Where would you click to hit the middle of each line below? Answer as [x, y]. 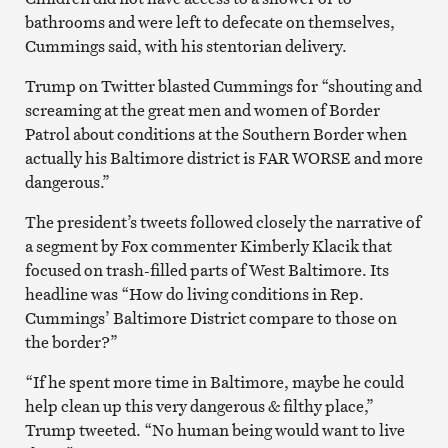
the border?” [71, 341]
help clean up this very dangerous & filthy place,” [199, 405]
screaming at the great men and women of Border [202, 109]
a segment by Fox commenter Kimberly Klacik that [208, 245]
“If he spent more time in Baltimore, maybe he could [214, 381]
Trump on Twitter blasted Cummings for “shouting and [223, 85]
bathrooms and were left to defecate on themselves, [209, 21]
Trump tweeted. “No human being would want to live [214, 429]
